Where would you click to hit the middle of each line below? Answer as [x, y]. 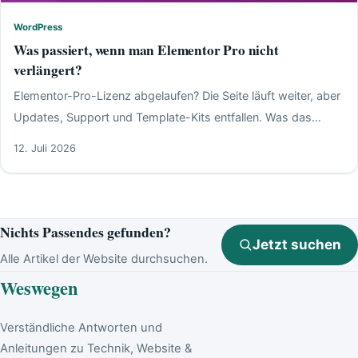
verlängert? [48, 70]
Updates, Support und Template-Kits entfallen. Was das [163, 117]
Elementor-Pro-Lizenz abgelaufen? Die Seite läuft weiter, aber [177, 95]
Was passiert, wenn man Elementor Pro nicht [146, 50]
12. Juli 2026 [45, 148]
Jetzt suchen [297, 245]
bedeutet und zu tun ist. [77, 138]
